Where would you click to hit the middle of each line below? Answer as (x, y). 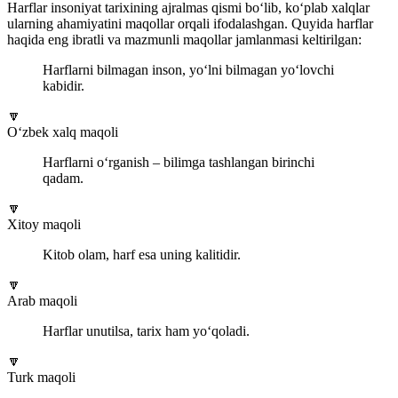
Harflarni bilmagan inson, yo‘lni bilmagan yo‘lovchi (188, 70)
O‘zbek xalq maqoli (63, 132)
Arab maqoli (42, 301)
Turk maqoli (41, 378)
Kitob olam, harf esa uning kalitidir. (142, 255)
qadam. (63, 179)
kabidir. (64, 86)
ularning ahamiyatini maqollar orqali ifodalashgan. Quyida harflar (190, 24)
